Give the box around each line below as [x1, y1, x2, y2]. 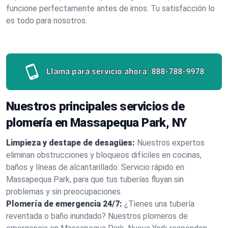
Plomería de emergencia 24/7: [6, 199, 122, 209]
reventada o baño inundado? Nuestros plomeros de [6, 211, 188, 221]
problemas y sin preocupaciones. [6, 187, 122, 196]
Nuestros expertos [137, 138, 205, 148]
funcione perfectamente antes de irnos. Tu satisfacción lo [6, 4, 215, 13]
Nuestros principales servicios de [6, 99, 185, 113]
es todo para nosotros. [6, 16, 87, 25]
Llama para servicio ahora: [46, 67, 149, 76]
